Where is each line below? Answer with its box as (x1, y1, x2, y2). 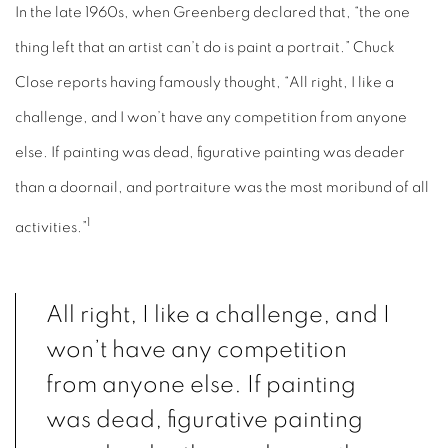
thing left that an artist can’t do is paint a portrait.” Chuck (15, 40, 395, 55)
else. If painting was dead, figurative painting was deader (15, 145, 405, 160)
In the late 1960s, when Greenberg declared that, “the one (15, 5, 410, 20)
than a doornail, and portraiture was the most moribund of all (15, 180, 429, 195)
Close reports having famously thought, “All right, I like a (15, 75, 394, 90)
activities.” (15, 219, 87, 235)
